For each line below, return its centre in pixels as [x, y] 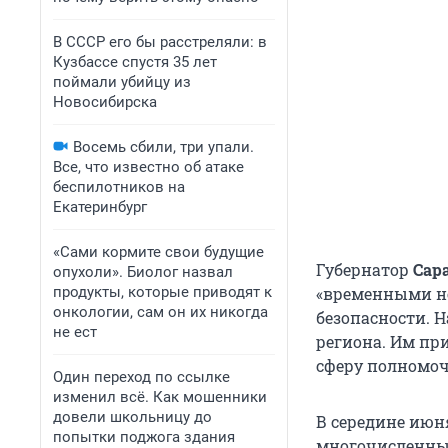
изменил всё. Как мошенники [160, 397]
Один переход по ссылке [141, 377]
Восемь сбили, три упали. [163, 147]
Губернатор [364, 270]
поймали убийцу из [122, 82]
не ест [75, 332]
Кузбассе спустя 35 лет [135, 62]
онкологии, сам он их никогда [160, 312]
